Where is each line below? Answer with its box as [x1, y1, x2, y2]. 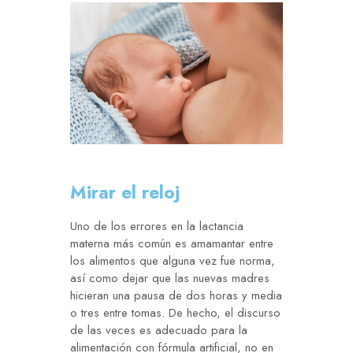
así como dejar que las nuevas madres [70, 269, 269, 288]
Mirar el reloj [70, 179, 180, 206]
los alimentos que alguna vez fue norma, [70, 252, 275, 270]
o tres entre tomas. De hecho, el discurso [70, 304, 281, 322]
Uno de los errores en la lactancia [70, 217, 243, 236]
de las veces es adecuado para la [70, 321, 247, 340]
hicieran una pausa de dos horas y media [70, 287, 282, 305]
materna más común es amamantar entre [70, 235, 273, 253]
